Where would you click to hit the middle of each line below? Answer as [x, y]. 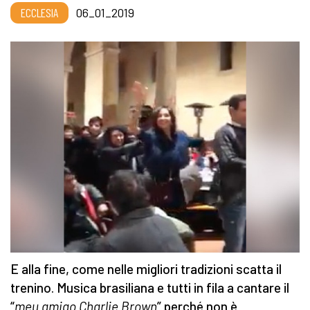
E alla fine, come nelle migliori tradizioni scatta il [146, 269]
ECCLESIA [39, 13]
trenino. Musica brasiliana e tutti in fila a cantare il [150, 288]
